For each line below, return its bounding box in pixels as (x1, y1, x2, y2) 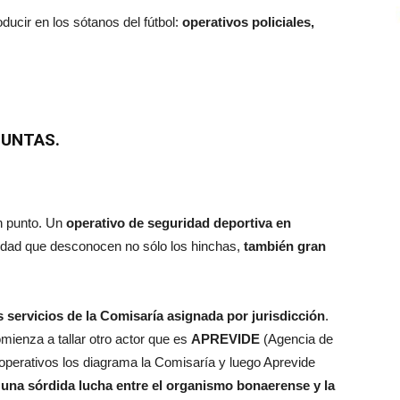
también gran (240, 237, 326, 254)
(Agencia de (260, 330, 333, 346)
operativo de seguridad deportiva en (66, 214, 291, 230)
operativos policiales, (182, 13, 314, 29)
